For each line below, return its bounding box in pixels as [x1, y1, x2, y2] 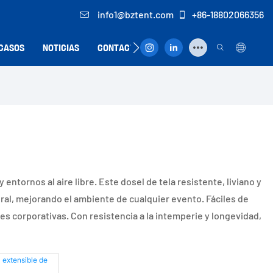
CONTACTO [97, 41, 140, 54]
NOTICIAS [43, 41, 79, 54]
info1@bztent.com [96, 9, 174, 20]
